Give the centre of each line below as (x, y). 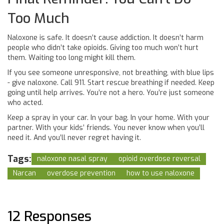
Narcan (24, 173)
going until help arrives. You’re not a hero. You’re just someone (111, 93)
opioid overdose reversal (159, 159)
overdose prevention (81, 173)
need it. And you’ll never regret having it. (74, 138)
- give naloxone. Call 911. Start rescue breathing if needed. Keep (111, 83)
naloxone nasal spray (72, 159)
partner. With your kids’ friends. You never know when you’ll (106, 128)
